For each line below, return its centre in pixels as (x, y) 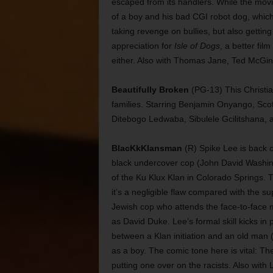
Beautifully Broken (150, 90)
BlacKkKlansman (147, 148)
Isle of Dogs (197, 46)
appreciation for (143, 46)
